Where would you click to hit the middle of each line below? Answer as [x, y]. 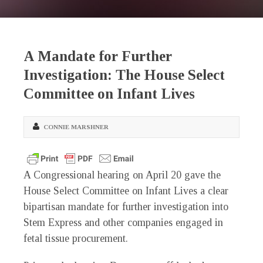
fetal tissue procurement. [76, 239]
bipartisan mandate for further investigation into [126, 207]
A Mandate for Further [98, 56]
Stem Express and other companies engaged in [123, 223]
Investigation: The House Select [124, 75]
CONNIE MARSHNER [76, 127]
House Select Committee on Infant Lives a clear [126, 191]
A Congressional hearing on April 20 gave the [122, 175]
